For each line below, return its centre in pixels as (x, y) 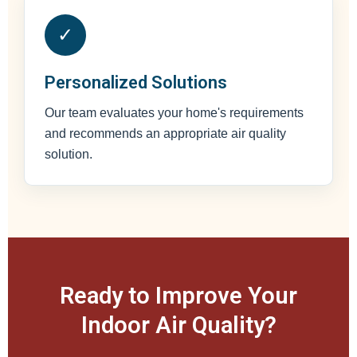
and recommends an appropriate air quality (165, 133)
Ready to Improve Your (178, 296)
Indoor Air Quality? (178, 325)
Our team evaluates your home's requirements (174, 113)
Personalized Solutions (136, 82)
